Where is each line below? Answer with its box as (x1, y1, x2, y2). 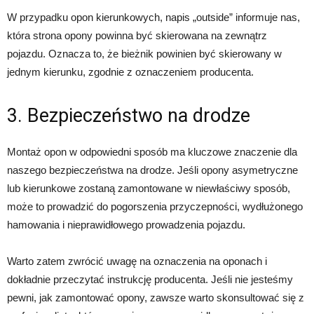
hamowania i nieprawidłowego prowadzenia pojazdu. (7, 218, 245, 231)
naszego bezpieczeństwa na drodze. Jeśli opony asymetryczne (7, 163, 298, 176)
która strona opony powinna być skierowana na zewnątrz (7, 29, 267, 41)
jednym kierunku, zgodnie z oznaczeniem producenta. (7, 65, 254, 78)
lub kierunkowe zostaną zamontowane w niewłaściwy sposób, (7, 182, 290, 194)
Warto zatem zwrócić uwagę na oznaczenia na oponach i (7, 254, 267, 267)
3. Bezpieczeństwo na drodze (7, 104, 250, 127)
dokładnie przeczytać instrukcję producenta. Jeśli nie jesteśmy (7, 273, 293, 285)
